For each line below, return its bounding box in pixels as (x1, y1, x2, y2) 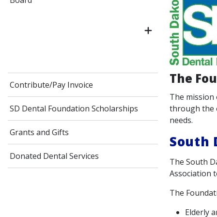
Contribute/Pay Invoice (10, 79, 93, 90)
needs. (170, 114, 193, 125)
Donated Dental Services (10, 151, 99, 161)
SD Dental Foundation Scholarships (10, 103, 138, 114)
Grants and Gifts (10, 127, 69, 138)
